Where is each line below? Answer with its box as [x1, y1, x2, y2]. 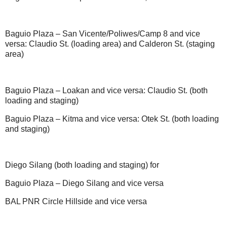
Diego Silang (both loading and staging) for [5, 161, 159, 170]
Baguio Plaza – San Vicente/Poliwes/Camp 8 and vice [5, 29, 200, 39]
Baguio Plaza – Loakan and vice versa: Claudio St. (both [5, 86, 208, 95]
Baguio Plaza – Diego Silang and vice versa [5, 179, 164, 187]
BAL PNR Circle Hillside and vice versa [5, 197, 147, 206]
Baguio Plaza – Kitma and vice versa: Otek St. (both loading [5, 114, 219, 123]
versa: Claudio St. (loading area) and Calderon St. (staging [5, 40, 215, 49]
